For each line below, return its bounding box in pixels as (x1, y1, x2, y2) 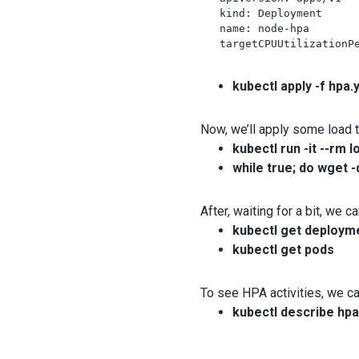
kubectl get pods (232, 241, 335, 257)
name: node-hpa (200, 22, 310, 34)
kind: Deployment (200, 6, 323, 19)
